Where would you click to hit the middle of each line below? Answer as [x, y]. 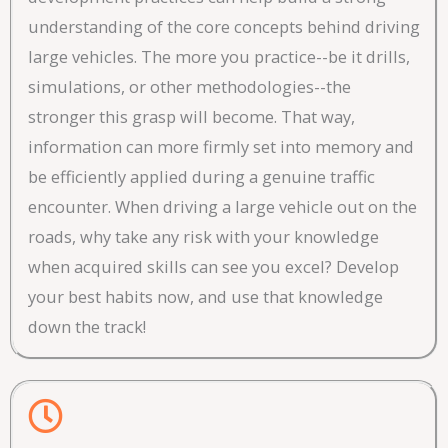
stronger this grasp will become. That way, [191, 117]
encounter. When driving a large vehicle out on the [222, 207]
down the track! [87, 327]
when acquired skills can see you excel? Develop [213, 267]
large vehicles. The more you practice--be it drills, [219, 57]
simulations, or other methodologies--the [189, 87]
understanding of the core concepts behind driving [224, 27]
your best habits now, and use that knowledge [205, 297]
